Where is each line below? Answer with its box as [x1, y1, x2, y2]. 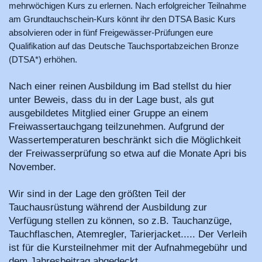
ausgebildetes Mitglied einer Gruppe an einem [9, 107, 208, 119]
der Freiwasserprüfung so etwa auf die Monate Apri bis [9, 147, 247, 159]
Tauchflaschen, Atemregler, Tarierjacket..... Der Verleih [9, 228, 247, 240]
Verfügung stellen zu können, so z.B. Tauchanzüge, [9, 215, 232, 226]
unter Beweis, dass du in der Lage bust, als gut [9, 94, 214, 105]
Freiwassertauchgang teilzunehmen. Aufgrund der [9, 120, 225, 132]
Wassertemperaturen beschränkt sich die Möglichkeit [9, 134, 241, 146]
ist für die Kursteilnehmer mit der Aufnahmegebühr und [9, 242, 247, 253]
